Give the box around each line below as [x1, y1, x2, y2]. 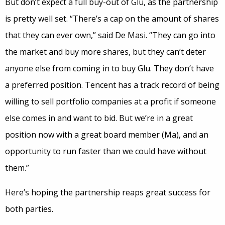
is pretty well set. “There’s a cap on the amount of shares [5, 13, 219, 24]
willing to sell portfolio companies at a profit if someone [5, 96, 216, 107]
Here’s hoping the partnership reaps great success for [5, 187, 210, 198]
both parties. [5, 203, 53, 214]
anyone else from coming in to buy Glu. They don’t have [5, 63, 214, 74]
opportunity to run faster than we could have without [5, 146, 206, 157]
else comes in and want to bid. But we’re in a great [5, 113, 193, 124]
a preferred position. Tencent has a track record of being [5, 79, 219, 90]
